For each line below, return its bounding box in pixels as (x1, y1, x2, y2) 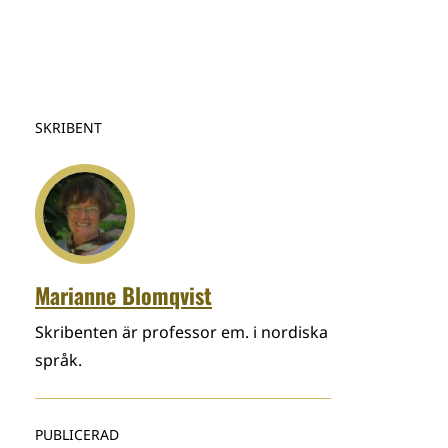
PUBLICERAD (35, 425, 119, 444)
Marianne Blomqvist (35, 279, 212, 311)
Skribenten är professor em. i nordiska (35, 321, 328, 343)
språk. (35, 349, 82, 371)
